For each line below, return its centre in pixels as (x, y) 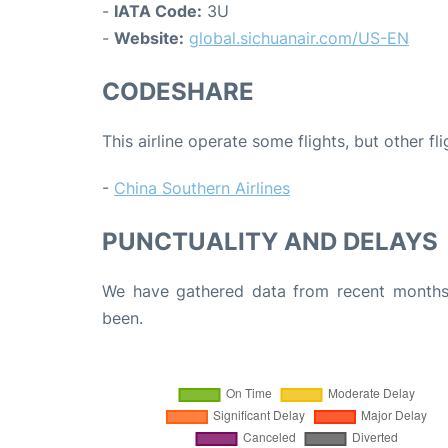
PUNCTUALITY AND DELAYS (270, 241)
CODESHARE (178, 91)
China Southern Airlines (202, 187)
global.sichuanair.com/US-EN (299, 37)
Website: (149, 37)
